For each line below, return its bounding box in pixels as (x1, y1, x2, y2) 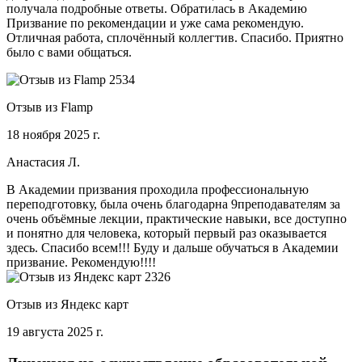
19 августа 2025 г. (6, 325, 103, 339)
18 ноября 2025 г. (6, 128, 100, 142)
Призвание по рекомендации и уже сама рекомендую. (6, 16, 304, 31)
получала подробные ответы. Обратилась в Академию (6, 2, 307, 16)
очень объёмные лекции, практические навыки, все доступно (6, 212, 347, 226)
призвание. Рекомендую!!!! (6, 255, 156, 270)
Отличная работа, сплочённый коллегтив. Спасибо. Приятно (6, 31, 343, 45)
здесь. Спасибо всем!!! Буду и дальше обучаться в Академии (6, 241, 339, 255)
